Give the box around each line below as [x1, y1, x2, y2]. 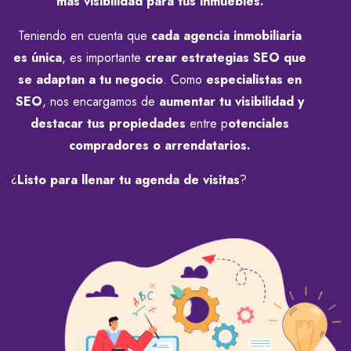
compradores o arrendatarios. [69, 136, 251, 154]
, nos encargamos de [42, 92, 155, 110]
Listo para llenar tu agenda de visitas [16, 170, 240, 189]
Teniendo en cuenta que [18, 26, 147, 45]
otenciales [228, 114, 289, 132]
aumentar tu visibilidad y [155, 92, 304, 110]
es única [13, 48, 62, 67]
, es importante [62, 48, 141, 67]
